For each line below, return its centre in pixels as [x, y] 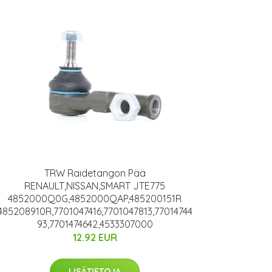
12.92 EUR [95, 237]
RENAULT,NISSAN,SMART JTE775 [95, 185]
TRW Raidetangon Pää [95, 173]
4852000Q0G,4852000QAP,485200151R [95, 198]
